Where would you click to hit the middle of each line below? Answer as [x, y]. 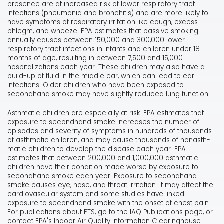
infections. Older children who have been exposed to [96, 85]
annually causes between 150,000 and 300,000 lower [96, 40]
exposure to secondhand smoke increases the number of [103, 122]
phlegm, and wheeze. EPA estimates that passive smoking [103, 31]
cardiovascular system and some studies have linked [96, 194]
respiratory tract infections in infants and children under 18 [104, 49]
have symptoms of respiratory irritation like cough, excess [103, 22]
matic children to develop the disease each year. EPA [97, 149]
